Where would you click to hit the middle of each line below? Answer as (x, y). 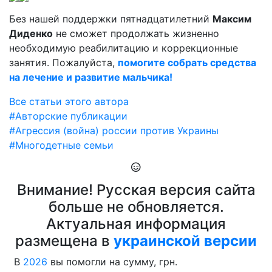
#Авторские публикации (68, 116)
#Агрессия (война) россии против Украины (114, 131)
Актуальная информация (136, 224)
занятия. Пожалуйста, (63, 63)
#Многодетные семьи (61, 145)
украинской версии (185, 241)
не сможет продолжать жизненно (136, 34)
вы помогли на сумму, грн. (112, 262)
